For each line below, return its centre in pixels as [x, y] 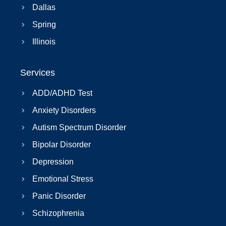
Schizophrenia [58, 213]
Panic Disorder [59, 196]
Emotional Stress [63, 179]
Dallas [44, 8]
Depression [53, 162]
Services [38, 73]
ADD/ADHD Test [62, 93]
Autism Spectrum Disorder [79, 128]
